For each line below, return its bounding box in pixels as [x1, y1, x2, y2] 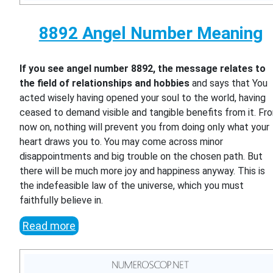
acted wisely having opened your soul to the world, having [19, 92, 266, 104]
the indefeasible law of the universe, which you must [19, 180, 244, 192]
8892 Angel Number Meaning [38, 23, 263, 44]
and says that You [190, 77, 268, 90]
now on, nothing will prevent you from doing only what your [19, 121, 270, 133]
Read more [23, 219, 76, 233]
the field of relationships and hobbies [19, 77, 190, 90]
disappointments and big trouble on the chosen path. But [19, 151, 263, 163]
